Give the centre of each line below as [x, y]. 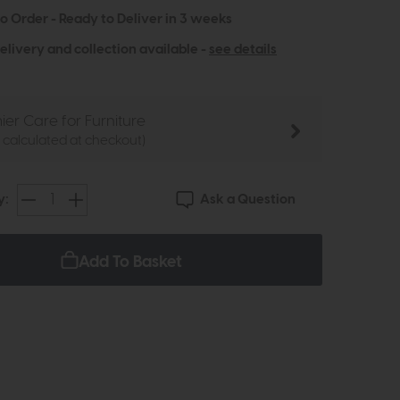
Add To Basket [130, 262]
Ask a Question [247, 200]
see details [243, 50]
